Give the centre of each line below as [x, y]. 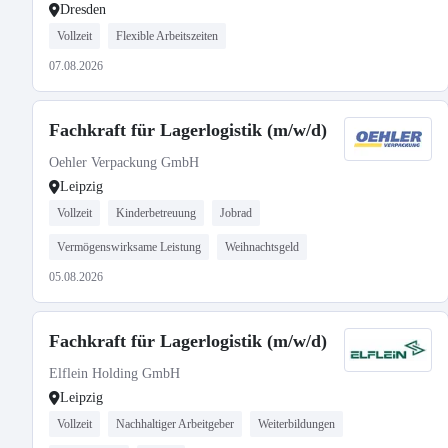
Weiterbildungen [296, 424]
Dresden [83, 9]
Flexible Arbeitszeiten [167, 36]
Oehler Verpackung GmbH [124, 162]
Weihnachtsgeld [262, 247]
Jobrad [236, 213]
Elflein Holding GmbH [114, 373]
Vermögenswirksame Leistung [129, 247]
